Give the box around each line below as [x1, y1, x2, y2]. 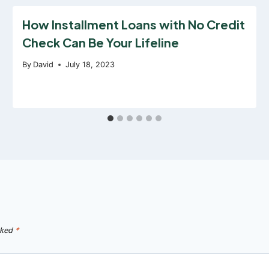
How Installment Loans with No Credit [22, 16, 246, 32]
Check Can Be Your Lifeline [22, 34, 180, 50]
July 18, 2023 [65, 60, 115, 70]
